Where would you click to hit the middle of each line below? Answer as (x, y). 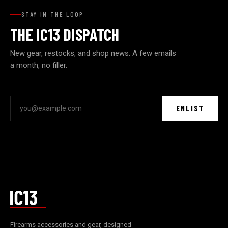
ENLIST (190, 109)
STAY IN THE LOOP (53, 15)
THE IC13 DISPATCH (65, 34)
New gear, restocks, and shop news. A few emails (93, 54)
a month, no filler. (39, 65)
